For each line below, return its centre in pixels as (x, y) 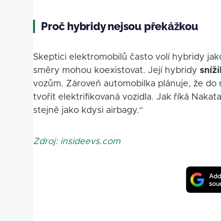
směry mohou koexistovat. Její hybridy (117, 71)
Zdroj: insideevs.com (77, 142)
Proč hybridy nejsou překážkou (120, 26)
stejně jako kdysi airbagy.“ (88, 111)
